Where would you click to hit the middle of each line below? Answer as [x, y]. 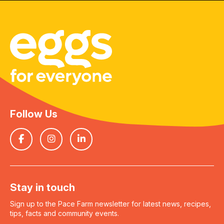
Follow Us [34, 114]
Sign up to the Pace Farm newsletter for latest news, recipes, [110, 203]
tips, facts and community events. [64, 213]
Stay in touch [42, 187]
